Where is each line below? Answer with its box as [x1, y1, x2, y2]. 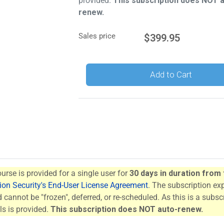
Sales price [78, 31, 116, 40]
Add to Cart [149, 69, 192, 79]
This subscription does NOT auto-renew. [50, 204, 203, 214]
